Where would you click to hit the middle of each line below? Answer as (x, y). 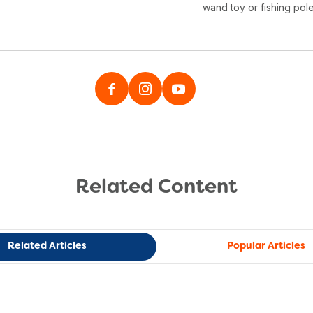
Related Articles (47, 246)
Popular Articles (266, 246)
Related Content (156, 188)
